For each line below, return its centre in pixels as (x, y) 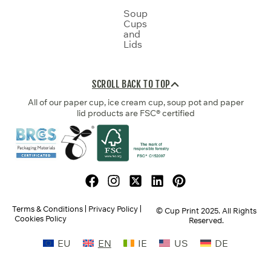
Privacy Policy (113, 209)
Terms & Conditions (47, 209)
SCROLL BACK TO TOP (131, 84)
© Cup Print (178, 211)
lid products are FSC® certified (135, 113)
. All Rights (237, 211)
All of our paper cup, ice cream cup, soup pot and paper (135, 102)
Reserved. (206, 220)
